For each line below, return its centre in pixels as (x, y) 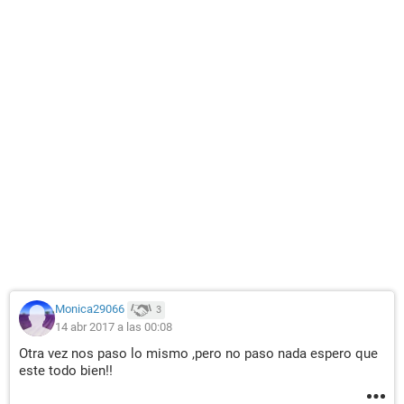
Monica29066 (90, 309)
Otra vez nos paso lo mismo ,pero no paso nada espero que (198, 353)
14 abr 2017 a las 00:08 (114, 327)
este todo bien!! (66, 371)
